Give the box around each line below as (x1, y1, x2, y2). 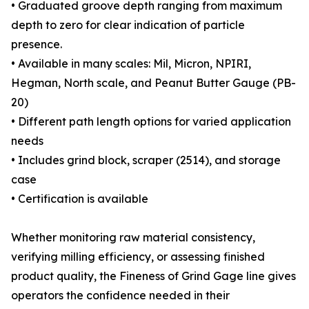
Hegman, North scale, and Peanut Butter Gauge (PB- (11, 76, 296, 90)
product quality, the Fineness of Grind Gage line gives (11, 269, 296, 283)
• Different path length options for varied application (11, 114, 291, 129)
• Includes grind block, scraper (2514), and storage (11, 153, 281, 168)
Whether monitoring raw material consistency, (11, 230, 255, 245)
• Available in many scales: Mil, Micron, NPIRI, (11, 57, 251, 71)
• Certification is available (11, 192, 148, 206)
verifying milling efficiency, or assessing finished (11, 250, 265, 264)
